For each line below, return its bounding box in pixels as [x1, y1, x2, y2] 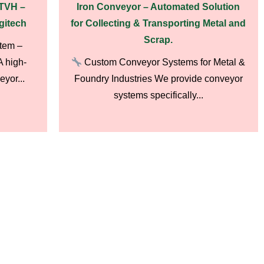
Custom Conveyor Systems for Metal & [82, 57, 246, 67]
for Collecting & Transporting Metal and [71, 18, 246, 28]
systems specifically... [113, 90, 203, 100]
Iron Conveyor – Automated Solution [77, 2, 240, 12]
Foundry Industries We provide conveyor [74, 74, 243, 84]
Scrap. [144, 35, 173, 45]
